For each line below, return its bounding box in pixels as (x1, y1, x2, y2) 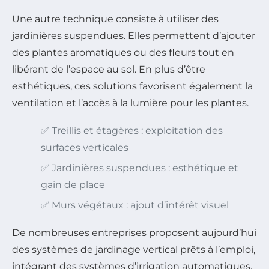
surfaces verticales (41, 142, 128, 154)
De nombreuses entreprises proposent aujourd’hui (12, 227, 256, 239)
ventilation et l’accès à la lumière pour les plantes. (12, 97, 249, 109)
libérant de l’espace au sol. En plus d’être (12, 64, 205, 76)
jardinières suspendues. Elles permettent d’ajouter (12, 30, 255, 42)
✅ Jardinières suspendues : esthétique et (41, 162, 238, 174)
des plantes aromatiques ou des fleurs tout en (12, 47, 234, 59)
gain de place (41, 179, 105, 191)
